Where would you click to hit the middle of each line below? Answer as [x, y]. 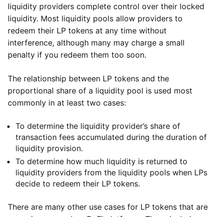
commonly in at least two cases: [67, 103]
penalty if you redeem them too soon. [77, 55]
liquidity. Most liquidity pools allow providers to [95, 18]
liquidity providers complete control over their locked [106, 6]
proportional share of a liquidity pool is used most [100, 91]
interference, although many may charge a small [96, 43]
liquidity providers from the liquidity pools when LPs [111, 172]
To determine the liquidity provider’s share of [98, 126]
